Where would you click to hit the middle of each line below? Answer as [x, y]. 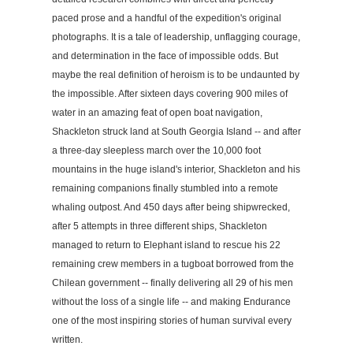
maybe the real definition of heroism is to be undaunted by [176, 74]
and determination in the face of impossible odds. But [165, 56]
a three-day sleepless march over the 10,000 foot [156, 150]
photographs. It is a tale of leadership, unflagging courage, [176, 37]
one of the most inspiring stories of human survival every [172, 320]
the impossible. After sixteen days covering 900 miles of [170, 93]
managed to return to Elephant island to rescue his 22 [166, 245]
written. [67, 339]
